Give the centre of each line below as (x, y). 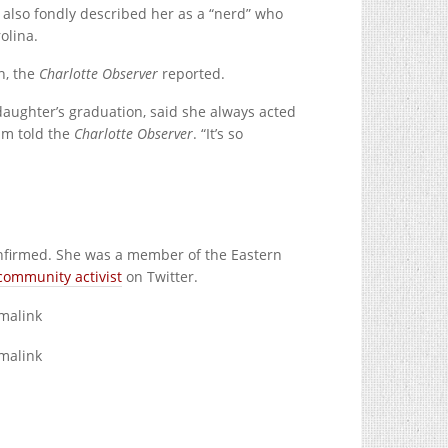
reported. (191, 73)
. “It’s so (218, 133)
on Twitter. (160, 276)
